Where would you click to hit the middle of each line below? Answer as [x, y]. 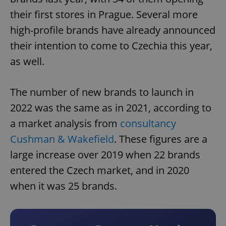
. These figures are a [161, 139]
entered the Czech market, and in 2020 [100, 171]
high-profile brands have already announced [113, 30]
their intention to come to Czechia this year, [111, 46]
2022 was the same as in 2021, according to [111, 108]
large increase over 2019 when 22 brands [105, 155]
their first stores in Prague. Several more [104, 15]
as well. [27, 62]
